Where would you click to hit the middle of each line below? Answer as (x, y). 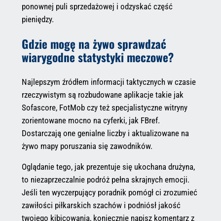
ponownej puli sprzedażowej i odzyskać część (97, 7)
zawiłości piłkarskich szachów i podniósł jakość (101, 205)
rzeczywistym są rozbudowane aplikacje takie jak (102, 94)
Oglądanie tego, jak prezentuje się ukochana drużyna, (108, 167)
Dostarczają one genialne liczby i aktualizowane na (105, 133)
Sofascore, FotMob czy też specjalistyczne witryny (104, 107)
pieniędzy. (37, 19)
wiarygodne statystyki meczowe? (97, 57)
